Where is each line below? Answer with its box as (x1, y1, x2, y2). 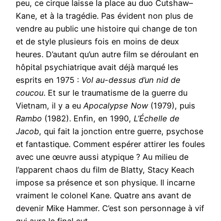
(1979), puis (148, 100, 195, 110)
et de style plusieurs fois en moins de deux (16, 36, 179, 46)
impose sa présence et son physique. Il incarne (16, 177, 195, 187)
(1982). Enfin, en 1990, (42, 113, 134, 123)
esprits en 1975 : (16, 74, 81, 85)
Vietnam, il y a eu (16, 100, 83, 110)
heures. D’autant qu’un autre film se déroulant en (16, 49, 199, 59)
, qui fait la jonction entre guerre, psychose (39, 126, 203, 136)
